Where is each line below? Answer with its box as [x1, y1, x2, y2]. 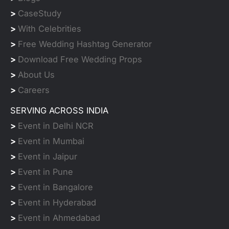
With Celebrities [18, 23, 81, 34]
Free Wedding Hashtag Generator [18, 38, 152, 49]
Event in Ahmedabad [18, 212, 100, 223]
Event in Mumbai [18, 135, 84, 146]
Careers [18, 84, 50, 95]
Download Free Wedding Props [18, 54, 142, 64]
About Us [18, 69, 55, 80]
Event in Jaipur [18, 151, 77, 162]
